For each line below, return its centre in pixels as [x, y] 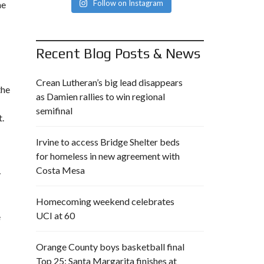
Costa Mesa [60, 170]
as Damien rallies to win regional [100, 96]
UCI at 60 [55, 215]
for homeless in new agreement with [108, 156]
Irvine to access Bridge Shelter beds [108, 142]
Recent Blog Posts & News [118, 53]
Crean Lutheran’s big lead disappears [109, 82]
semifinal [54, 110]
